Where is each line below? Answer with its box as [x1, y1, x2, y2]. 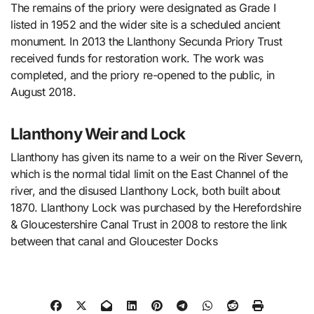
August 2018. [11, 84, 76, 99]
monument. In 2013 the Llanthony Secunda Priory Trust [11, 34, 282, 48]
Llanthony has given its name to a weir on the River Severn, [11, 150, 303, 165]
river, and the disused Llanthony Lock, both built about [11, 184, 280, 198]
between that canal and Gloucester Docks [11, 234, 218, 249]
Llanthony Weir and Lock [11, 123, 186, 143]
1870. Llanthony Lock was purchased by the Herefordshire [11, 200, 301, 215]
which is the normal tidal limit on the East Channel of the [11, 167, 288, 182]
